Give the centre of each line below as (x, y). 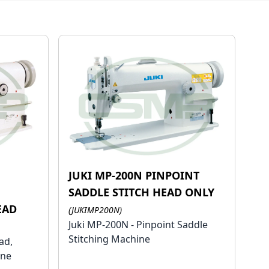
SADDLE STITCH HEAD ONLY (142, 192)
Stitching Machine (110, 239)
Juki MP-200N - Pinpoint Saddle (138, 224)
